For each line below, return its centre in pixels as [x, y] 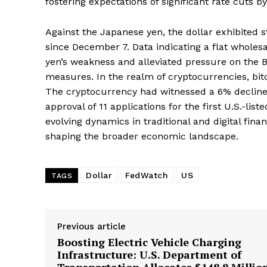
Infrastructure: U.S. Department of [149, 254]
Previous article [91, 226]
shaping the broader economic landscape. [142, 136]
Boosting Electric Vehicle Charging [149, 242]
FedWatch [147, 175]
